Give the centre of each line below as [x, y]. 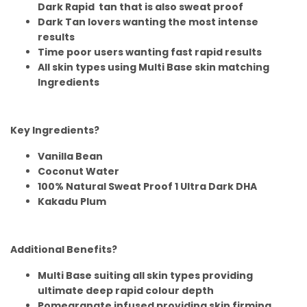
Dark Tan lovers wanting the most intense [148, 22]
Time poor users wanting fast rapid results [150, 52]
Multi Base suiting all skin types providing [145, 276]
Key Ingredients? [55, 131]
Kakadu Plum [72, 202]
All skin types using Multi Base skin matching [153, 67]
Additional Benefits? [64, 250]
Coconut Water [78, 172]
